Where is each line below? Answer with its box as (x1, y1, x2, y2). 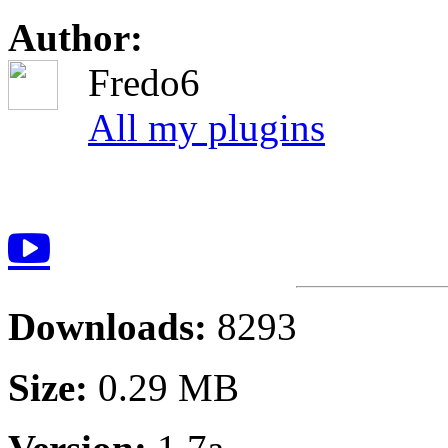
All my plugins (88, 106, 325, 150)
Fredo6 (88, 61, 200, 105)
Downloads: (8, 305, 217, 349)
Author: (8, 16, 143, 60)
